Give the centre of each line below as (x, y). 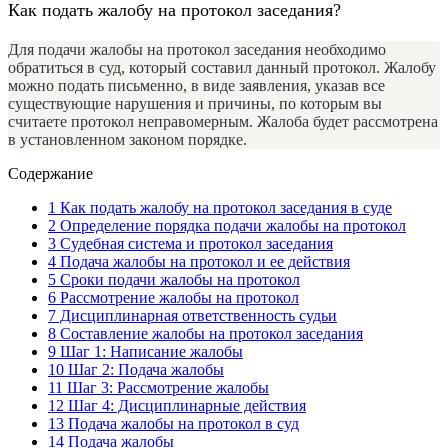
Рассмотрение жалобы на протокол (177, 298)
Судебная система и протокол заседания (194, 244)
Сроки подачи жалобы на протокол (178, 280)
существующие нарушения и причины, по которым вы (195, 104)
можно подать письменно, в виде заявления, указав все (196, 86)
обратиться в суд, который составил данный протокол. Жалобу (222, 68)
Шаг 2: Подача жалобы (144, 370)
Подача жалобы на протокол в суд (181, 424)
